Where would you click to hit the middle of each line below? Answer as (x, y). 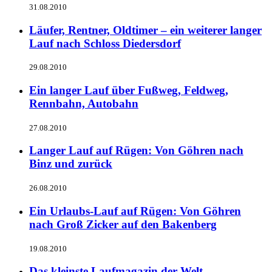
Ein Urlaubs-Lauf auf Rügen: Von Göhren (135, 211)
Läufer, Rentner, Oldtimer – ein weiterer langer (145, 30)
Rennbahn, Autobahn (84, 104)
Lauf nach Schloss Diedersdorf (105, 43)
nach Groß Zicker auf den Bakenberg (123, 224)
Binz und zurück (71, 164)
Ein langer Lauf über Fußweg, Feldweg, (129, 90)
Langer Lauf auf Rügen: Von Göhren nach (136, 151)
